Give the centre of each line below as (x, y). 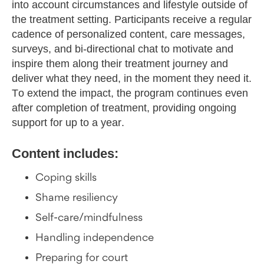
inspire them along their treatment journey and (120, 64)
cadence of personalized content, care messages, (128, 34)
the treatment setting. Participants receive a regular (132, 20)
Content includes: (65, 154)
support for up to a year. (68, 123)
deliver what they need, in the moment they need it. (132, 79)
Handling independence (95, 238)
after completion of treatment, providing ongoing (124, 108)
